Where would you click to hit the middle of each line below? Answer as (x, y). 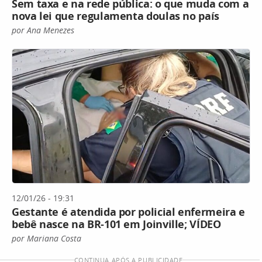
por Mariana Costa (46, 238)
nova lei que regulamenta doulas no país (116, 16)
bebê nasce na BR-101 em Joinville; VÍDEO (116, 224)
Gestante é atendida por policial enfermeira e (128, 211)
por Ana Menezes (43, 30)
